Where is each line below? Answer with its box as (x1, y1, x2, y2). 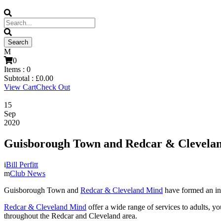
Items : (4, 65, 27, 74)
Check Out (36, 83, 70, 91)
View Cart (4, 83, 36, 91)
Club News (10, 169, 45, 178)
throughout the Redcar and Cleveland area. (4, 211, 137, 220)
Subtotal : (4, 74, 36, 82)
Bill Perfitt (6, 160, 38, 169)
